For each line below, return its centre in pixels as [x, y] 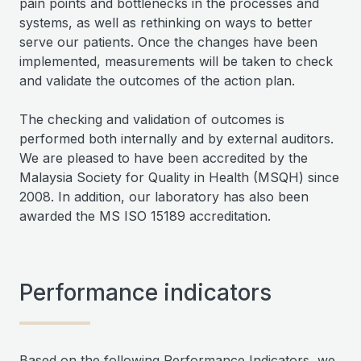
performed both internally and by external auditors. [176, 139]
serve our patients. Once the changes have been [168, 42]
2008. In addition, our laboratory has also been [164, 197]
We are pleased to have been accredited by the [164, 158]
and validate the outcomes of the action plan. [157, 81]
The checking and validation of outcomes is [152, 120]
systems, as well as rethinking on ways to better [166, 23]
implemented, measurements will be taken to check [176, 62]
